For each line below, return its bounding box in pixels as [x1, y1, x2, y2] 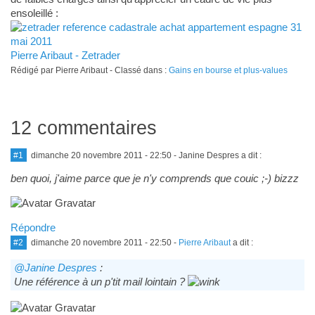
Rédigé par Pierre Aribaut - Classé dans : [10, 65, 169, 75]
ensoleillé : [10, 6, 58, 19]
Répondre [10, 221, 56, 234]
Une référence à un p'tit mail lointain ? [13, 276, 188, 288]
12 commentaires [10, 117, 157, 139]
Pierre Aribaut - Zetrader [10, 49, 120, 61]
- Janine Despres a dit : [171, 150, 262, 160]
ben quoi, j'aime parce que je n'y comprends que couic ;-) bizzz [10, 172, 299, 185]
